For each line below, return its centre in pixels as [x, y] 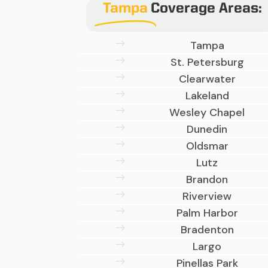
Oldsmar [207, 146]
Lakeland [207, 96]
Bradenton [207, 230]
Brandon [207, 180]
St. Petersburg [207, 63]
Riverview [207, 197]
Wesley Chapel [207, 113]
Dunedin [207, 130]
